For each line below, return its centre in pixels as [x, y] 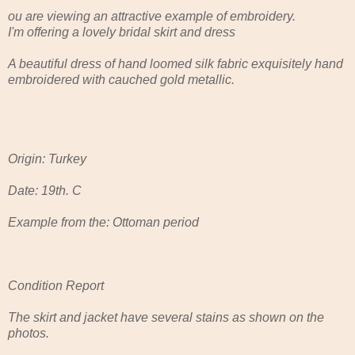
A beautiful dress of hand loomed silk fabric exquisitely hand [176, 63]
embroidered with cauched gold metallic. [121, 79]
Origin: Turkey [47, 158]
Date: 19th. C [45, 190]
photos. [29, 333]
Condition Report [56, 285]
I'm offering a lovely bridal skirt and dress [122, 32]
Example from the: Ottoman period [103, 222]
